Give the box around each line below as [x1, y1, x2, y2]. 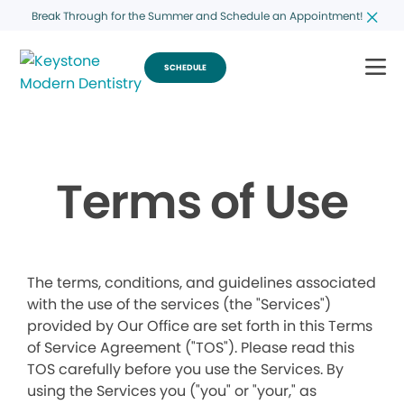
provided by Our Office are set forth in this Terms [27, 316, 372, 336]
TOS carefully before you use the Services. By [27, 359, 344, 380]
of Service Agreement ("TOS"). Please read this [27, 337, 354, 358]
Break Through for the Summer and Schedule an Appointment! [31, 7, 363, 23]
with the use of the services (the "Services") [27, 294, 331, 315]
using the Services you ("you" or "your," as [27, 381, 317, 401]
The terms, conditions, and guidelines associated [27, 272, 376, 293]
